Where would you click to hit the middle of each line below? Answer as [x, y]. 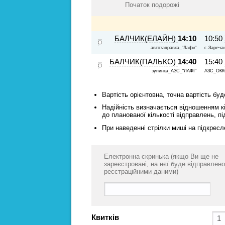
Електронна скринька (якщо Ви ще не [161, 156]
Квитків [105, 217]
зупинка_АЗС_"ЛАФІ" [174, 71]
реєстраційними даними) [141, 171]
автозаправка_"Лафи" [174, 47]
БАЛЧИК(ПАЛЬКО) [144, 62]
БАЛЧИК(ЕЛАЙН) [146, 38]
